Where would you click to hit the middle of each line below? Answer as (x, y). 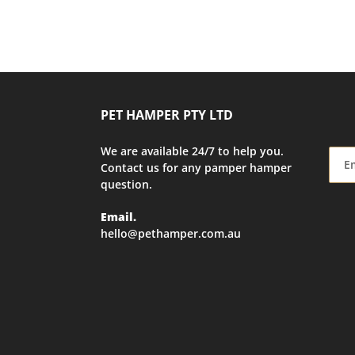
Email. (118, 216)
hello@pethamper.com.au (171, 233)
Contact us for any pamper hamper (196, 168)
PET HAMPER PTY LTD (167, 115)
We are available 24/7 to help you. (192, 151)
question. (126, 185)
